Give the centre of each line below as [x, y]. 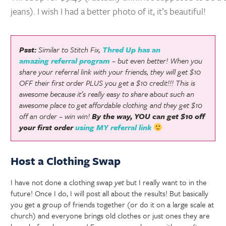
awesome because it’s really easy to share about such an [107, 94]
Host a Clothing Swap [66, 161]
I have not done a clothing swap [63, 182]
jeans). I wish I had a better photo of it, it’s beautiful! [108, 11]
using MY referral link [114, 127]
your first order [47, 127]
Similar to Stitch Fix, [71, 49]
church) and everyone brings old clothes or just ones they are [110, 216]
